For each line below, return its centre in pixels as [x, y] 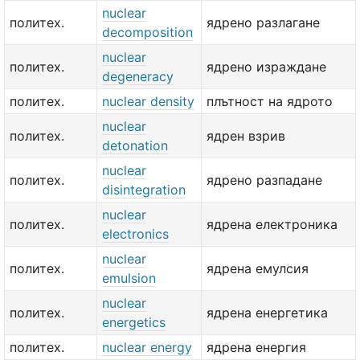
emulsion [129, 278]
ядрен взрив [246, 136]
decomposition [147, 32]
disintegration [144, 190]
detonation [135, 145]
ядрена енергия [256, 347]
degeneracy [138, 76]
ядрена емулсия [258, 268]
